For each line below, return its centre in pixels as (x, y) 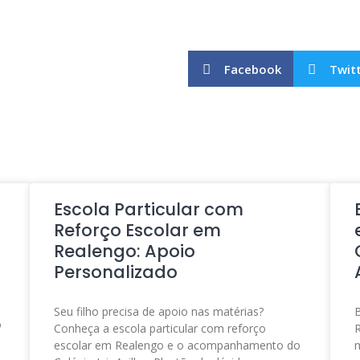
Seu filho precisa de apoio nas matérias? (159, 311)
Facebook (253, 69)
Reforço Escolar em (138, 230)
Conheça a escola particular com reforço (160, 328)
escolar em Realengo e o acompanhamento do (178, 345)
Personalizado (116, 272)
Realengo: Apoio (125, 251)
